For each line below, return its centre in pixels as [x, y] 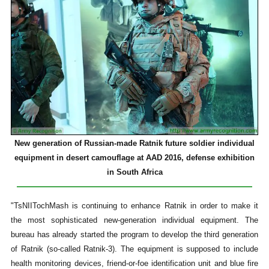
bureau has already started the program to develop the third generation [134, 235]
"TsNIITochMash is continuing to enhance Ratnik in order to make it [134, 206]
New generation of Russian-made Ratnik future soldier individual [134, 143]
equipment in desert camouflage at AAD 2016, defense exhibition [134, 157]
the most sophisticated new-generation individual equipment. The [134, 220]
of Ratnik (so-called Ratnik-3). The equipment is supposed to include [134, 249]
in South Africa [134, 172]
